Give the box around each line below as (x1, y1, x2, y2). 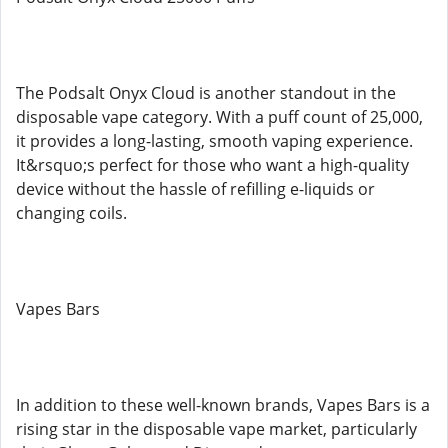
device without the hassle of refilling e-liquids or (16, 178, 375, 200)
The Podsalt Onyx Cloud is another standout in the (16, 82, 396, 104)
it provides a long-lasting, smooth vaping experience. (16, 130, 413, 152)
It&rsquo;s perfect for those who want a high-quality (16, 154, 409, 176)
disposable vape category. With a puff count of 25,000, (16, 106, 423, 128)
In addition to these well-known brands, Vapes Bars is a (16, 394, 430, 416)
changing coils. (16, 202, 127, 224)
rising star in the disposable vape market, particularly (16, 418, 417, 440)
